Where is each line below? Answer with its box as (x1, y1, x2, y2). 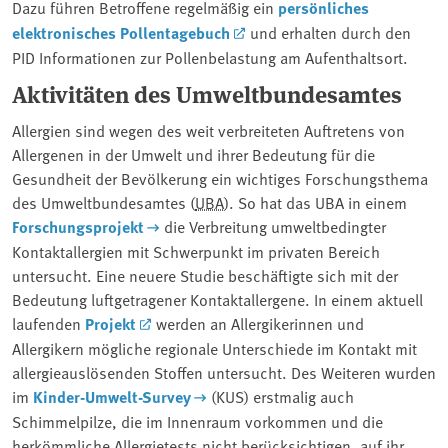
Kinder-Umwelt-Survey (33, 384, 191, 408)
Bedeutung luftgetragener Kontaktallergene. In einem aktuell (12, 287, 423, 310)
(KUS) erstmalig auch (206, 384, 354, 407)
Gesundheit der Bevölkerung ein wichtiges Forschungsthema (12, 166, 428, 189)
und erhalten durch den (245, 20, 411, 43)
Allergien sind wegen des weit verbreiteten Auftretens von (12, 118, 405, 141)
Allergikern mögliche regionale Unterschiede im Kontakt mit (12, 336, 417, 359)
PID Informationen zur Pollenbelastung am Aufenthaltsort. (12, 45, 408, 68)
